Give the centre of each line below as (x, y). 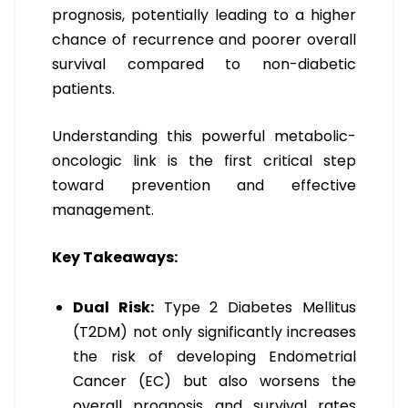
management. (103, 210)
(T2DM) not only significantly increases (214, 332)
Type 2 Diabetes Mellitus (255, 308)
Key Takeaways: (115, 258)
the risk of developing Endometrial (214, 357)
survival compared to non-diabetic (204, 65)
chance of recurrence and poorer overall (204, 40)
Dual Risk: (113, 308)
